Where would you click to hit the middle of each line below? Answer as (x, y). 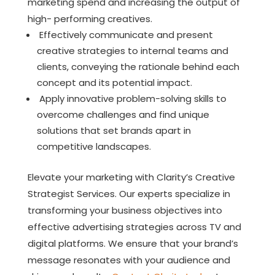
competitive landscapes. (94, 146)
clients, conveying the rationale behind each (138, 66)
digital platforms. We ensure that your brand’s (133, 243)
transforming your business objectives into (125, 210)
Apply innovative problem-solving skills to (131, 98)
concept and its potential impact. (114, 82)
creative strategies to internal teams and (132, 50)
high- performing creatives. (90, 18)
